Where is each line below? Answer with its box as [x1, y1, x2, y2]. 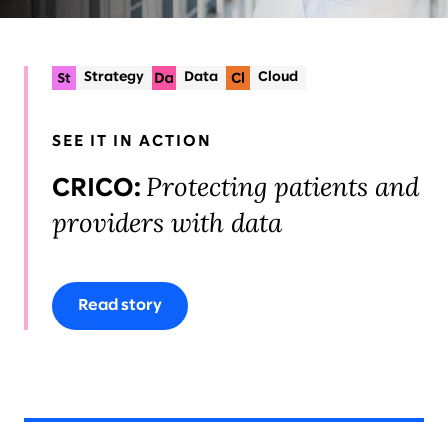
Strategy [84, 71, 144, 84]
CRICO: [52, 177, 141, 201]
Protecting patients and [146, 170, 419, 203]
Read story [78, 298, 162, 313]
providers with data [52, 206, 289, 239]
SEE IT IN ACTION [52, 134, 212, 149]
